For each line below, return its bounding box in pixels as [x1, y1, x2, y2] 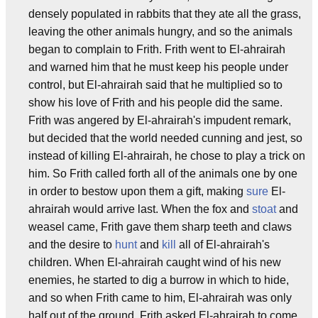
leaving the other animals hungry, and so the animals [28, 26, 292, 38]
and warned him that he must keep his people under [28, 61, 288, 73]
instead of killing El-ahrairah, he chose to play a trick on [28, 150, 305, 162]
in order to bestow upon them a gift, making [28, 185, 246, 197]
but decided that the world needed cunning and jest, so [28, 132, 302, 144]
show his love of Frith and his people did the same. [28, 97, 283, 109]
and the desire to [28, 238, 115, 251]
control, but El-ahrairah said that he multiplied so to [28, 79, 283, 91]
